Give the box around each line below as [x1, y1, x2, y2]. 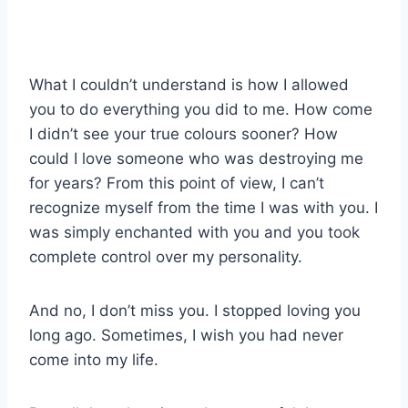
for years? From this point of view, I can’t [29, 174, 324, 193]
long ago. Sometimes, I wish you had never [29, 326, 343, 345]
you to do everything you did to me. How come [29, 100, 372, 119]
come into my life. [29, 351, 158, 370]
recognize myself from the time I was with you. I [29, 199, 378, 218]
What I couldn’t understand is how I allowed [29, 76, 349, 95]
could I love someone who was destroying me [29, 149, 363, 168]
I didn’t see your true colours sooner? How [29, 125, 338, 144]
